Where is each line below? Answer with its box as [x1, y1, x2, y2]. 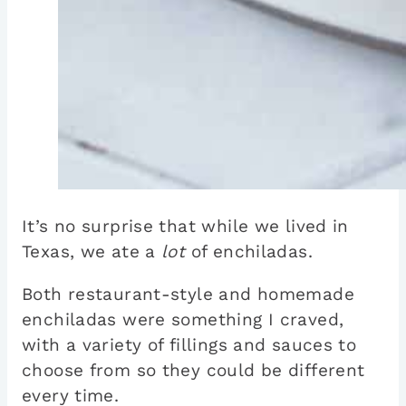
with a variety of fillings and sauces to [22, 334, 357, 356]
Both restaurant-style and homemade [22, 284, 354, 305]
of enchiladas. [185, 241, 319, 263]
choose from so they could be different [22, 360, 365, 382]
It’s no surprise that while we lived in [22, 216, 349, 237]
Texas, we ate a [22, 241, 162, 263]
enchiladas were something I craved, [22, 309, 344, 331]
